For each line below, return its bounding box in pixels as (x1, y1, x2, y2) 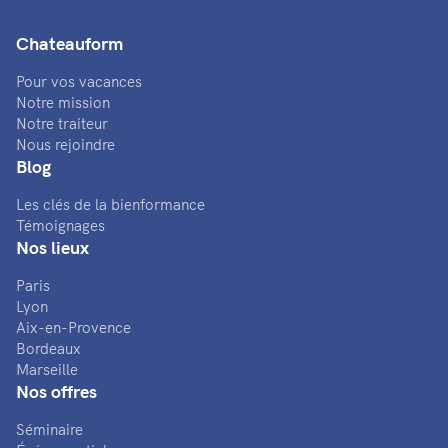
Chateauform (16, 31, 123, 55)
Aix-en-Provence (16, 317, 131, 337)
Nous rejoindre (16, 134, 115, 154)
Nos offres (16, 379, 97, 403)
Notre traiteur (16, 113, 108, 133)
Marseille (16, 359, 78, 379)
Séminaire (16, 419, 83, 439)
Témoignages (16, 215, 105, 235)
